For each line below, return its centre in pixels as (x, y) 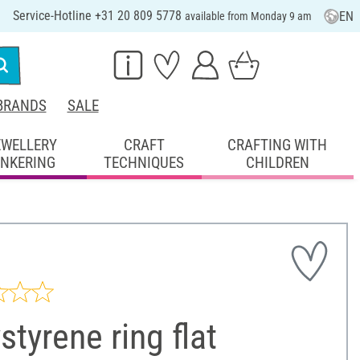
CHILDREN (277, 162)
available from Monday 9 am (248, 16)
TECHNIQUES (144, 162)
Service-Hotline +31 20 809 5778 (98, 16)
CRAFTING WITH (278, 145)
